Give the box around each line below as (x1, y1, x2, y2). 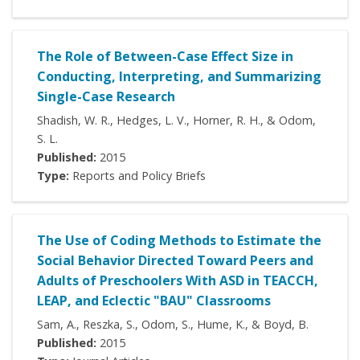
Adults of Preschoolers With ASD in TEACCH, (37, 272, 318, 290)
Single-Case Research (37, 88, 175, 106)
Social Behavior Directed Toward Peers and (37, 252, 313, 270)
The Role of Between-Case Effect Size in (37, 47, 293, 66)
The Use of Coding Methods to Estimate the (37, 231, 321, 250)
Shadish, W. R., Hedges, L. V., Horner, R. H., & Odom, (37, 112, 316, 129)
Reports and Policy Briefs (69, 168, 206, 184)
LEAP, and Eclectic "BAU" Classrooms (37, 292, 271, 310)
